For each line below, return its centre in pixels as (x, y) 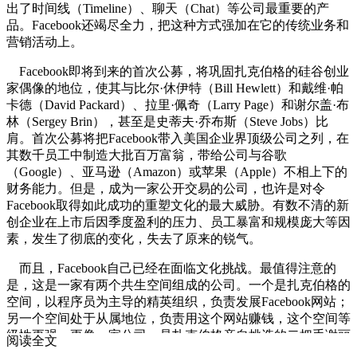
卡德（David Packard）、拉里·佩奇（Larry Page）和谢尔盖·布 (178, 104)
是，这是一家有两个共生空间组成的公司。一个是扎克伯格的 (178, 284)
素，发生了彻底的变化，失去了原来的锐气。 (134, 238)
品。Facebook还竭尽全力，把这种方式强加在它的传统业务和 (178, 25)
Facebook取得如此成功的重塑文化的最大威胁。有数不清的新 (178, 205)
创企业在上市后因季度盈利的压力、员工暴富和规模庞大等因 (178, 222)
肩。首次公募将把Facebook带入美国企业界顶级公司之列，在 (178, 138)
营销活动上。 (45, 41)
